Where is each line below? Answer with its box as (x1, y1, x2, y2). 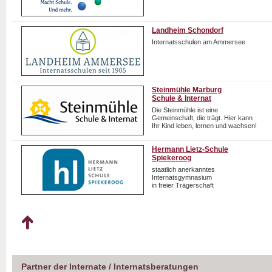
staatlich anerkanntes (152, 166, 215, 173)
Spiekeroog (152, 154, 191, 162)
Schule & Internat (152, 94, 211, 103)
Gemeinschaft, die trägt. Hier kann (152, 114, 253, 121)
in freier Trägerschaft (152, 182, 214, 189)
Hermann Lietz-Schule (152, 145, 228, 154)
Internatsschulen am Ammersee (152, 38, 245, 46)
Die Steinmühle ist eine (152, 106, 218, 114)
